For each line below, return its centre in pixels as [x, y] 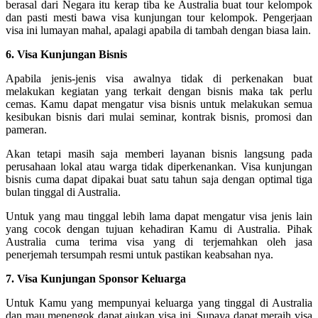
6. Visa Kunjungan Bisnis [66, 54]
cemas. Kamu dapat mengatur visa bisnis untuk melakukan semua [159, 104]
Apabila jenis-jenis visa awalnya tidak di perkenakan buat [159, 78]
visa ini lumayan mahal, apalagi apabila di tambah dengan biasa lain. [158, 30]
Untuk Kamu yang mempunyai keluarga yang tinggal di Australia [159, 302]
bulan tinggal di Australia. [63, 192]
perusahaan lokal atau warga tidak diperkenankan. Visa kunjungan [159, 166]
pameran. [26, 129]
